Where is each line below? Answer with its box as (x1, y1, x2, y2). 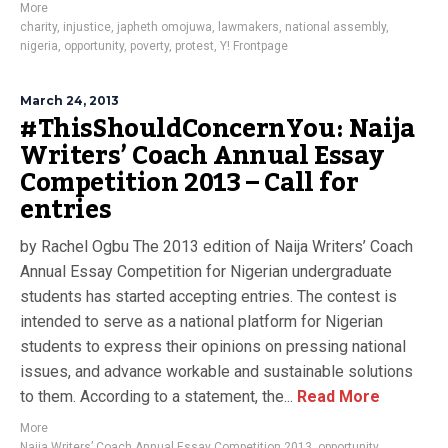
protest (175, 39, 214, 53)
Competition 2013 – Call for (20, 158, 359, 208)
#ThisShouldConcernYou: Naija (20, 104, 415, 154)
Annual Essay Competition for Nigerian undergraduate (20, 262, 392, 281)
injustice (63, 20, 111, 34)
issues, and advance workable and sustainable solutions (20, 362, 413, 381)
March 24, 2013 (20, 93, 119, 108)
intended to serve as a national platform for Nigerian (20, 312, 383, 331)
